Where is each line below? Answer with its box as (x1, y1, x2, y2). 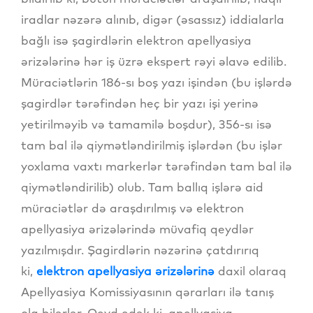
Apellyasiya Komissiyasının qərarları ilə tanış (21, 284, 274, 300)
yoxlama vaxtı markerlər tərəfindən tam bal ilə (21, 159, 292, 174)
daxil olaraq (214, 263, 286, 279)
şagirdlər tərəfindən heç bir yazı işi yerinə (21, 96, 259, 111)
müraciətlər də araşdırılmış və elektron (21, 201, 244, 216)
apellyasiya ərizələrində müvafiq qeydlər (21, 221, 254, 237)
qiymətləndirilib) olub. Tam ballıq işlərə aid (21, 180, 263, 195)
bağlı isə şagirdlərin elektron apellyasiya (21, 33, 252, 48)
